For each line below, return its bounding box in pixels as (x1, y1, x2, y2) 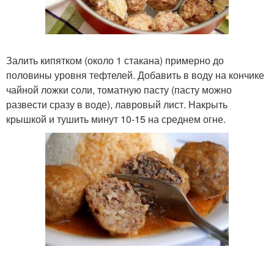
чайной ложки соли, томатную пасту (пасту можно (6, 83, 232, 97)
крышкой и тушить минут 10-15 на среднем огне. (6, 112, 226, 127)
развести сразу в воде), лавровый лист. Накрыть (6, 97, 228, 112)
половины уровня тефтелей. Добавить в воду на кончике (6, 68, 264, 83)
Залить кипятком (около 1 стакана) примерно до (6, 53, 224, 68)
